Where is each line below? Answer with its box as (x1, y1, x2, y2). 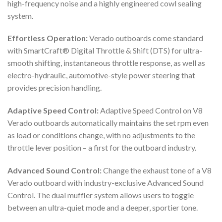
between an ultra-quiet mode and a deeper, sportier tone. (7, 203, 198, 213)
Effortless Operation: (7, 33, 89, 43)
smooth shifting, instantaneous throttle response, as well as (7, 58, 205, 68)
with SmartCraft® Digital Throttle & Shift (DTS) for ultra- (7, 46, 202, 55)
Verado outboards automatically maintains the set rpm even (7, 118, 209, 128)
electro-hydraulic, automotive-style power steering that (7, 70, 195, 80)
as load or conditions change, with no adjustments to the (7, 130, 195, 140)
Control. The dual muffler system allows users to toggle (7, 190, 194, 200)
